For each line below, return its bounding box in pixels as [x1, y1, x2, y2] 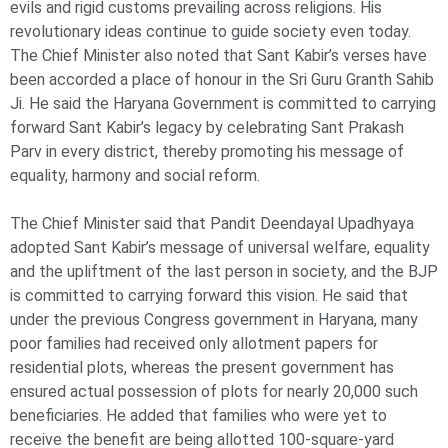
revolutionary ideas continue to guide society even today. [10, 22, 411, 42]
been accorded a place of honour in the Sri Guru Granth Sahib [10, 70, 434, 90]
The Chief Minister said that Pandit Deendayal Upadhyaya [10, 214, 414, 234]
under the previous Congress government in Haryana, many [10, 310, 418, 330]
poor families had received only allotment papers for [10, 334, 378, 354]
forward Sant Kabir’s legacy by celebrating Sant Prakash [10, 118, 404, 138]
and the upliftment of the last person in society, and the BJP [10, 262, 438, 282]
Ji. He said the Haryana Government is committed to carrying [10, 94, 436, 114]
